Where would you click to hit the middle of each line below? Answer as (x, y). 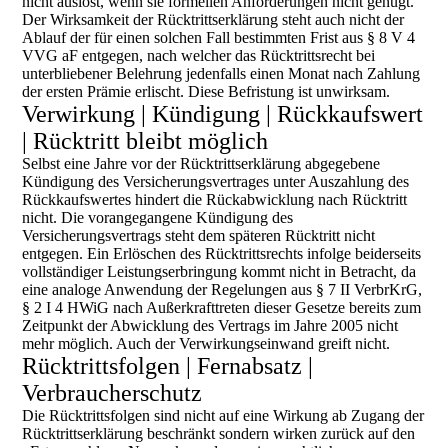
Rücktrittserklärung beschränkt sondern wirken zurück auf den (219, 433)
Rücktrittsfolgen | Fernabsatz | (168, 366)
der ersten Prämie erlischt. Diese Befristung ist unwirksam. (208, 91)
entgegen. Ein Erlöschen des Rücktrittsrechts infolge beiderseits (222, 253)
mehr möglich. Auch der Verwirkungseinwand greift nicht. (206, 343)
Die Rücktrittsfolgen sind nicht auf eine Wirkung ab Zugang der (223, 415)
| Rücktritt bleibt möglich (145, 141)
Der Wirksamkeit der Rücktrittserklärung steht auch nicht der (213, 19)
